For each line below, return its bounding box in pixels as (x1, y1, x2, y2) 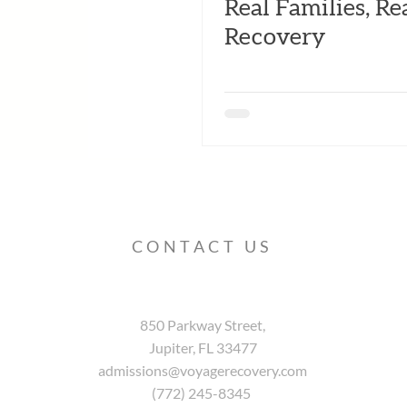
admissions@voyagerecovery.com (98, 361, 308, 379)
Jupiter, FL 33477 (148, 338, 257, 356)
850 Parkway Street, (140, 315, 266, 333)
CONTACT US (131, 235, 273, 256)
